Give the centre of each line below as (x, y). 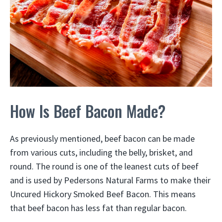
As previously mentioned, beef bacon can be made (102, 139)
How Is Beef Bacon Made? (88, 111)
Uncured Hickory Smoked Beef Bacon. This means (103, 194)
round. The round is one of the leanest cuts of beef (104, 166)
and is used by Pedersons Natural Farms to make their (110, 180)
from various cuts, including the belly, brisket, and (101, 153)
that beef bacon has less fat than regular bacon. (98, 208)
